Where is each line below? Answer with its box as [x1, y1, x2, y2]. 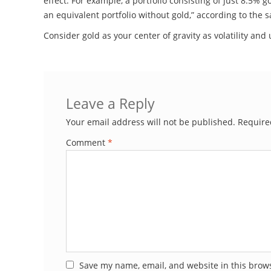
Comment [65, 137, 108, 149]
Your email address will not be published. [65, 116, 235, 128]
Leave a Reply [65, 94, 155, 114]
